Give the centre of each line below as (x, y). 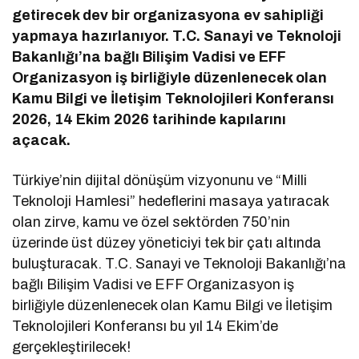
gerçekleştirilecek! (71, 347)
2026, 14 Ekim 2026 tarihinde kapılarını (149, 120)
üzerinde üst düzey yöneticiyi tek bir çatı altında (167, 243)
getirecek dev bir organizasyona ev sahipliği (168, 16)
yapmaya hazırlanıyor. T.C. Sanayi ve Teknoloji (177, 36)
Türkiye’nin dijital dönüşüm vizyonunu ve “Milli (160, 181)
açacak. (41, 141)
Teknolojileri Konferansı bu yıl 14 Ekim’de (145, 327)
